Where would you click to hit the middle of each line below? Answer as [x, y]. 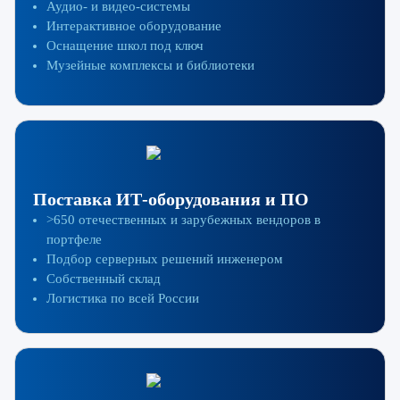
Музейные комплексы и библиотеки [150, 66]
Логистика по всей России [123, 298]
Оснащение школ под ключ [125, 46]
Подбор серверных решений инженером [165, 258]
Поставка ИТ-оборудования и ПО [171, 199]
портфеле [74, 239]
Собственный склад [104, 278]
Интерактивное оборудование [134, 26]
